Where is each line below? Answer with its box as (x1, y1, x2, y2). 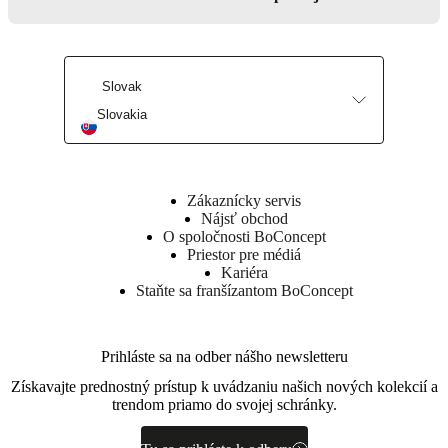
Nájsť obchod (200, 210, 288, 228)
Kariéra (220, 264, 268, 282)
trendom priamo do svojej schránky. (111, 396, 337, 414)
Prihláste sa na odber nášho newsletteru (100, 348, 348, 366)
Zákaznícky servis (187, 192, 301, 210)
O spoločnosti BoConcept (162, 228, 326, 246)
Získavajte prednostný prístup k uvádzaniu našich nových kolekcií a (10, 378, 438, 396)
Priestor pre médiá (187, 246, 301, 264)
